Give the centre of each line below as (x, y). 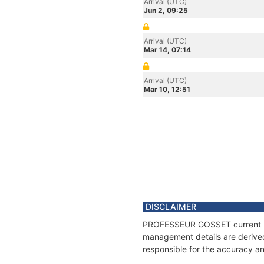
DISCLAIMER (171, 207)
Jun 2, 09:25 (166, 10)
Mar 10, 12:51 (167, 89)
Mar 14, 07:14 (167, 50)
